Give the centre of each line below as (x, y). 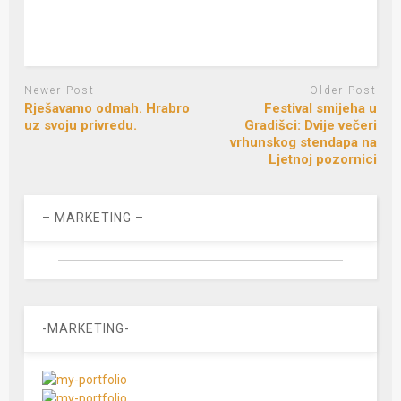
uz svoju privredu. (81, 126)
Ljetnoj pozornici (322, 160)
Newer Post (60, 90)
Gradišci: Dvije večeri (310, 126)
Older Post (343, 90)
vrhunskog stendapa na (303, 143)
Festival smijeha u (320, 109)
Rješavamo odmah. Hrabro (107, 109)
